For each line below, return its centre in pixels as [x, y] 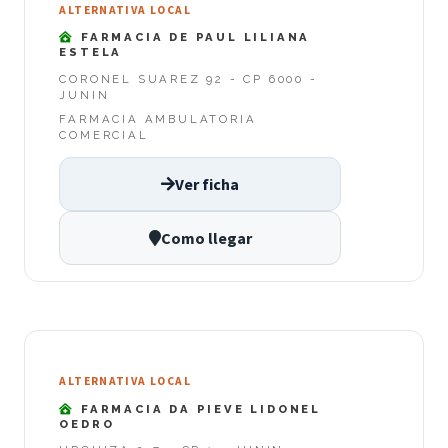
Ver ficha [207, 183]
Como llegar [206, 237]
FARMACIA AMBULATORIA [158, 118]
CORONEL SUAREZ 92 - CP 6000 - [188, 78]
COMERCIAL [104, 134]
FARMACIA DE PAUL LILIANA [193, 37]
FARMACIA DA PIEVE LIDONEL [198, 408]
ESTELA [91, 52]
